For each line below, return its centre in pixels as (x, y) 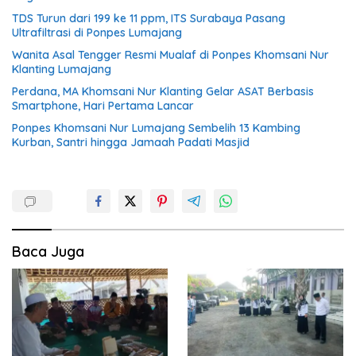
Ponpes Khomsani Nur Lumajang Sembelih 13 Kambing (156, 128)
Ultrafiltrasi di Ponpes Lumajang (97, 33)
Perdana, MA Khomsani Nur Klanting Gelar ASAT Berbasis (163, 92)
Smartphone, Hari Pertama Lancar (103, 106)
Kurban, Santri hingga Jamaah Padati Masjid (131, 143)
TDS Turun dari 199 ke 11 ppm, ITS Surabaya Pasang (149, 19)
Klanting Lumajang (62, 70)
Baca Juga (48, 252)
